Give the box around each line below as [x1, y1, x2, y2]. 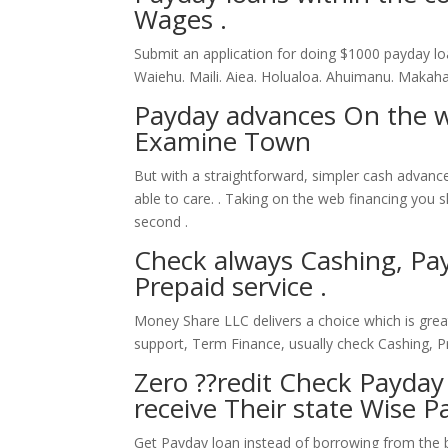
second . [134, 212, 189, 231]
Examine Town [134, 123, 312, 159]
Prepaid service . [134, 268, 328, 304]
